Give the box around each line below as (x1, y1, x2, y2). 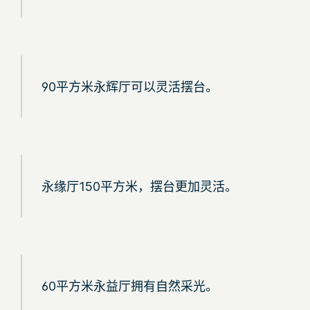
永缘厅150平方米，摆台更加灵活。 (41, 179, 237, 194)
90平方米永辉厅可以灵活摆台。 (41, 79, 218, 94)
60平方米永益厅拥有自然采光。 (41, 278, 218, 293)
